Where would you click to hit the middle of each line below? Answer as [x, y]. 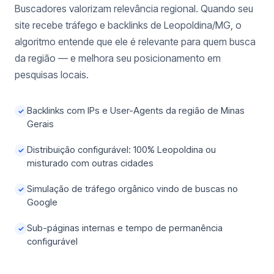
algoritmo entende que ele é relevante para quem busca [135, 42]
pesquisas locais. [52, 75]
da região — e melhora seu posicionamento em [118, 58]
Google [42, 202]
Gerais [40, 124]
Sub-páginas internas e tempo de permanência [125, 228]
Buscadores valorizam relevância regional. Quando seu [134, 9]
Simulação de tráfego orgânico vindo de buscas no [132, 189]
